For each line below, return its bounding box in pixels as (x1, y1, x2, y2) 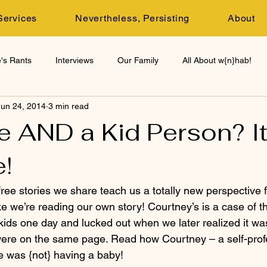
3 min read (48, 101, 89, 111)
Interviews (55, 55, 94, 65)
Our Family (117, 55, 159, 65)
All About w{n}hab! (182, 55, 252, 65)
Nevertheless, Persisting (75, 13, 190, 24)
